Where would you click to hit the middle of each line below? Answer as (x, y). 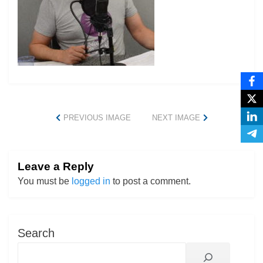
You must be (45, 181)
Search (36, 233)
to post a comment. (151, 181)
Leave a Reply (56, 166)
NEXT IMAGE (176, 118)
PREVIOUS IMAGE (97, 118)
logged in (91, 181)
